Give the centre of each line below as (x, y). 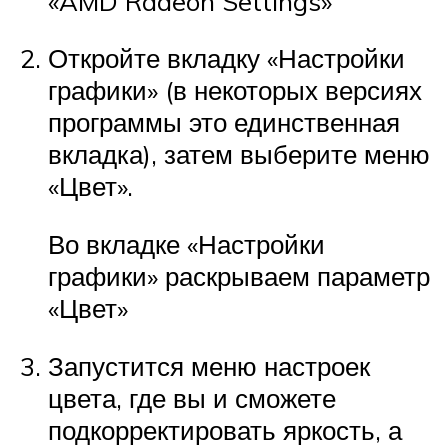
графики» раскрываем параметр (239, 275)
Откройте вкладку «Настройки (226, 58)
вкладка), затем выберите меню (239, 154)
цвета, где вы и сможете (192, 397)
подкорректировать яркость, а (225, 429)
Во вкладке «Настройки (186, 243)
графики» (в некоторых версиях (235, 90)
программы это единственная (224, 122)
